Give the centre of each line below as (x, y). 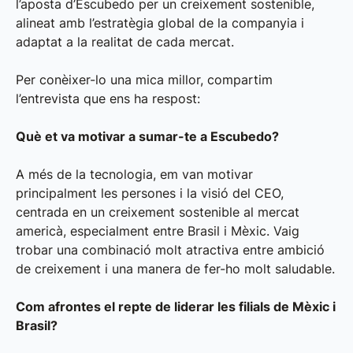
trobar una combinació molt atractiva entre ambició (170, 250)
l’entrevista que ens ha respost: (108, 99)
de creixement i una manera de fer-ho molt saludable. (175, 269)
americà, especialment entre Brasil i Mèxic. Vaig (158, 231)
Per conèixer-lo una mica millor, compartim (144, 80)
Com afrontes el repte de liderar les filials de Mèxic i (176, 307)
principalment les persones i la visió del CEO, (150, 193)
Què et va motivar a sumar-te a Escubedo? (147, 137)
